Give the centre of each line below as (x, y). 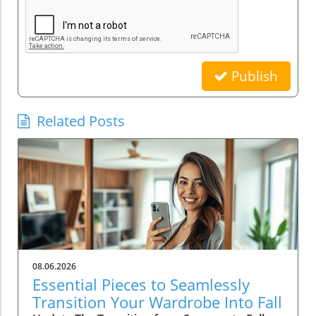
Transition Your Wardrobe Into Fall (157, 302)
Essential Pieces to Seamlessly (141, 284)
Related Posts (81, 121)
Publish (253, 76)
